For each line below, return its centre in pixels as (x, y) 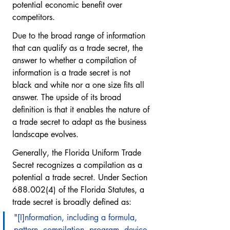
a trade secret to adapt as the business (81, 122)
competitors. (34, 17)
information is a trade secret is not (73, 73)
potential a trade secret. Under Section (81, 177)
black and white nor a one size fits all (80, 85)
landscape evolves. (47, 134)
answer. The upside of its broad (68, 97)
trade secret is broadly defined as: (72, 202)
